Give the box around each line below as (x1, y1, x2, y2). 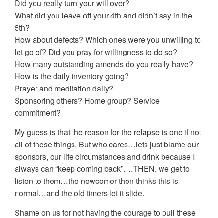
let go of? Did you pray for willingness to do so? (15, 46, 177, 58)
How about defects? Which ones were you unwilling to (15, 34, 201, 46)
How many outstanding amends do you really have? (15, 58, 193, 70)
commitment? (15, 107, 61, 119)
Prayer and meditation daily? (15, 83, 113, 94)
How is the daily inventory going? (15, 71, 129, 82)
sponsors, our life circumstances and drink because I (15, 151, 195, 163)
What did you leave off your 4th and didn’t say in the (15, 10, 192, 21)
